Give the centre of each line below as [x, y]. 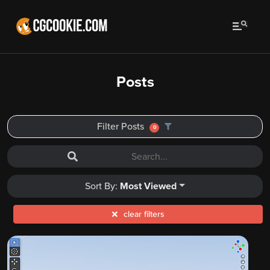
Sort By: [103, 187]
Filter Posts [122, 127]
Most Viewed [149, 187]
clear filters [144, 215]
